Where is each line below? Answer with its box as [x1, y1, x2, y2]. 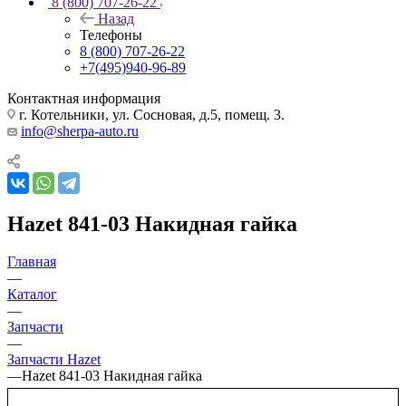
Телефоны [80, 26, 142, 43]
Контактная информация [7, 90, 160, 106]
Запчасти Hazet [7, 352, 101, 368]
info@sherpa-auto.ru [21, 122, 139, 139]
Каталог [7, 286, 57, 303]
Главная [7, 254, 56, 270]
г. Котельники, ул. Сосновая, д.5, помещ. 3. [15, 106, 285, 122]
